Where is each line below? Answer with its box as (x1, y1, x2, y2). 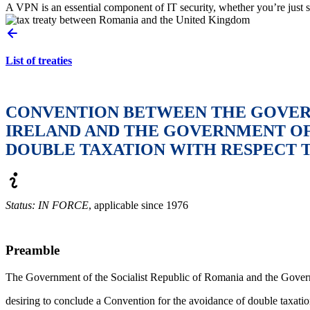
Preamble (6, 243, 60, 258)
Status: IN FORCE (6, 199, 89, 212)
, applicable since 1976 (89, 199, 188, 212)
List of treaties (6, 55, 72, 67)
